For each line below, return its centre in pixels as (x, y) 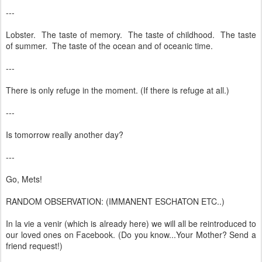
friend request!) (34, 246)
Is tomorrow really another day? (65, 135)
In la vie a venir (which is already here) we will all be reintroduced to (131, 223)
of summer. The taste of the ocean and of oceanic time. (109, 46)
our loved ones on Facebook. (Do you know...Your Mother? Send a (131, 235)
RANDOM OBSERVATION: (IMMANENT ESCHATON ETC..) (115, 201)
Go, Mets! (24, 179)
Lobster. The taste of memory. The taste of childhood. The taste (131, 35)
